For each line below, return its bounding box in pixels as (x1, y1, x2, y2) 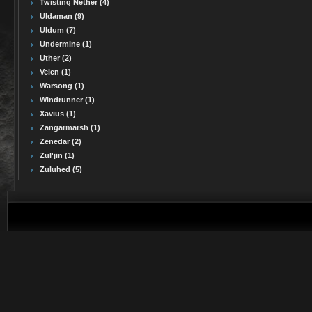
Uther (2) (40, 54, 72, 62)
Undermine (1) (40, 40, 92, 48)
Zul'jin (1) (40, 151, 75, 159)
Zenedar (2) (40, 137, 81, 146)
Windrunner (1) (40, 95, 95, 104)
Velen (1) (40, 68, 71, 76)
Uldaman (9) (40, 12, 84, 20)
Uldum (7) (40, 26, 76, 34)
